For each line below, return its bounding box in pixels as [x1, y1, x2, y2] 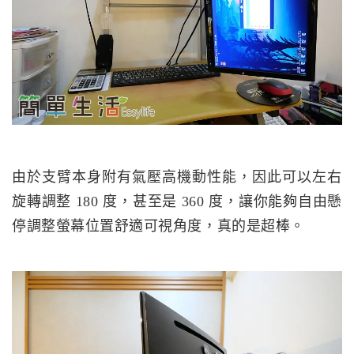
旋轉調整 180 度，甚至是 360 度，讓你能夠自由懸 [12, 193, 342, 209]
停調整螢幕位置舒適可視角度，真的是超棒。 [12, 217, 305, 234]
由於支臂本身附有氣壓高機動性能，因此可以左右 [12, 168, 342, 185]
